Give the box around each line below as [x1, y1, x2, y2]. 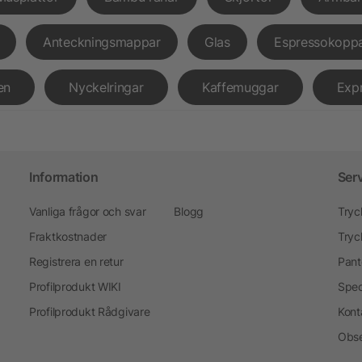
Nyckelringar [69, 78, 144, 95]
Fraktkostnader [28, 229, 107, 243]
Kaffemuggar [201, 78, 279, 95]
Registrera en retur [28, 254, 124, 268]
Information [28, 168, 99, 185]
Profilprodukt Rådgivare [28, 304, 150, 318]
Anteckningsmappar [43, 33, 161, 50]
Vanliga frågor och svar [28, 204, 146, 218]
